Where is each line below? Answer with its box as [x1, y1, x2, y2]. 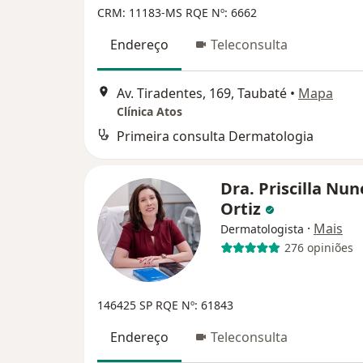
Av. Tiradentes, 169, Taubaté [117, 83, 287, 102]
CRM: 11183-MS [97, 5, 186, 21]
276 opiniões [284, 240, 353, 256]
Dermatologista [220, 220, 304, 237]
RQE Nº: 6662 [186, 5, 257, 21]
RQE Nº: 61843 [156, 297, 233, 313]
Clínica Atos [117, 103, 182, 119]
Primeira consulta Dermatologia [117, 126, 314, 145]
